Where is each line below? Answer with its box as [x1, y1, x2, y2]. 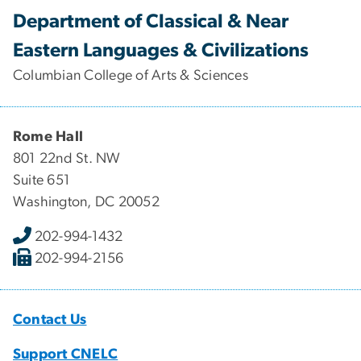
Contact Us [13, 312, 87, 327]
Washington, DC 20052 [13, 194, 160, 210]
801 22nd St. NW [13, 151, 121, 166]
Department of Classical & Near [13, 11, 288, 31]
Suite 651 [13, 172, 71, 188]
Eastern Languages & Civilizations [13, 40, 309, 60]
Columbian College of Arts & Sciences [13, 68, 248, 83]
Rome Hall [13, 129, 84, 144]
